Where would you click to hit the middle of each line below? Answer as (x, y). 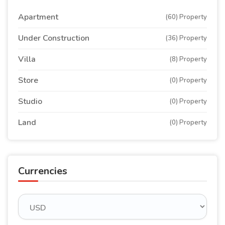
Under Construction (54, 38)
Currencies (43, 171)
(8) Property (188, 59)
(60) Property (186, 17)
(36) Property (186, 38)
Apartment (38, 17)
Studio (30, 101)
